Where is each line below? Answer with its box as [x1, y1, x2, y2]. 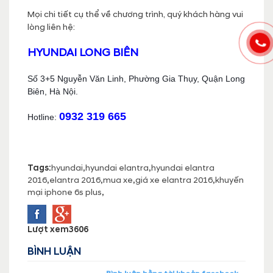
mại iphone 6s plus [27, 186, 102, 197]
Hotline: [27, 112, 59, 122]
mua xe [103, 174, 133, 185]
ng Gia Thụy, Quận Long [150, 73, 245, 83]
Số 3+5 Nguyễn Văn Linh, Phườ [27, 73, 150, 83]
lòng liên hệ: [27, 21, 75, 32]
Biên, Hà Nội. [27, 86, 78, 96]
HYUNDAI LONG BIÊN [27, 45, 138, 60]
